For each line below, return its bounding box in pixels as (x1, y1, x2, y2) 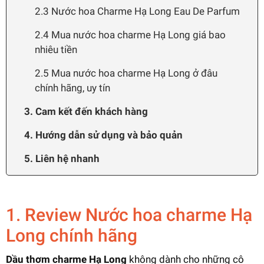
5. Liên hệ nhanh (24, 152, 100, 164)
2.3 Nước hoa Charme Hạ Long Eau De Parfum (35, 5, 240, 17)
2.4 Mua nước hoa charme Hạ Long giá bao (35, 28, 226, 41)
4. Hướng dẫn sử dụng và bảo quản (24, 128, 183, 141)
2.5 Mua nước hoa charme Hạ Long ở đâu (35, 67, 217, 79)
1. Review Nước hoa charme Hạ (6, 204, 252, 225)
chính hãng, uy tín (35, 81, 110, 94)
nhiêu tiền (35, 43, 77, 55)
